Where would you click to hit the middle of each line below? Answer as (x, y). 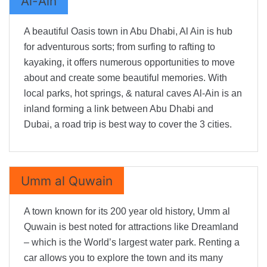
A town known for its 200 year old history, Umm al (127, 212)
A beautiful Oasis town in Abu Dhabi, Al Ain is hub (128, 32)
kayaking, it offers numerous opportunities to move (129, 63)
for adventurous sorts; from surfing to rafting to (119, 47)
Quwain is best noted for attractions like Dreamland (131, 227)
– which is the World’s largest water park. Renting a (132, 243)
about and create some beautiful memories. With (125, 78)
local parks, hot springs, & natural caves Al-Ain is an (133, 94)
